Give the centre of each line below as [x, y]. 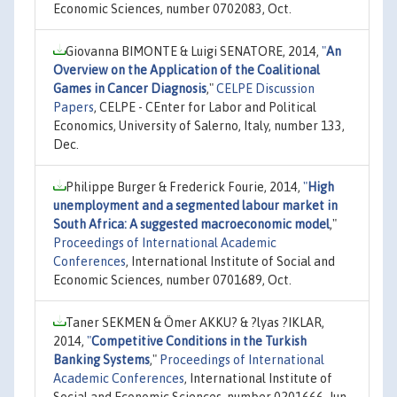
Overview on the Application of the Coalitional [187, 70]
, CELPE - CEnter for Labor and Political [205, 107]
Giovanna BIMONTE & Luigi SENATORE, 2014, [194, 51]
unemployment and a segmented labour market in [195, 205]
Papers [74, 107]
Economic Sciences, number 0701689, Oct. [172, 280]
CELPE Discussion [265, 88]
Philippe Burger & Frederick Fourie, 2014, [184, 187]
